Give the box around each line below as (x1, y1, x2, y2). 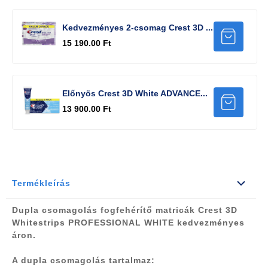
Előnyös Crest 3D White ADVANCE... (62, 89, 208, 99)
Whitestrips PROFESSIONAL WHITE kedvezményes (12, 218, 245, 228)
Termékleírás (12, 178, 71, 188)
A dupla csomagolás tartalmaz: (12, 255, 155, 266)
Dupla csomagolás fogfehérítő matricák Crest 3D (12, 205, 237, 215)
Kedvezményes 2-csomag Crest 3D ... (62, 23, 214, 33)
